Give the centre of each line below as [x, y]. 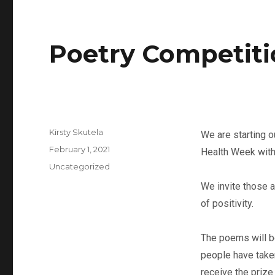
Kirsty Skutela [76, 132]
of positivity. [227, 203]
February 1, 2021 [80, 149]
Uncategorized [80, 166]
